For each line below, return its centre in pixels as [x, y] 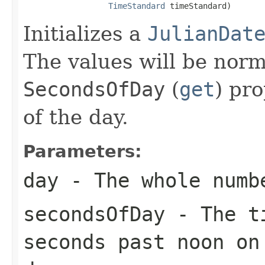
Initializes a [85, 33]
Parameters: [83, 151]
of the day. [76, 117]
